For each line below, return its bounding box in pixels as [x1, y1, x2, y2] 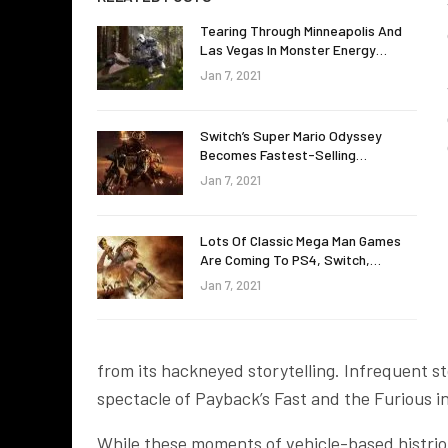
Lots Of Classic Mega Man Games [200, 231, 401, 249]
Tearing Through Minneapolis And [200, 22, 402, 40]
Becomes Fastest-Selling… [200, 145, 367, 163]
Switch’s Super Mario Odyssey [200, 126, 382, 144]
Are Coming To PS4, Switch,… [200, 250, 381, 268]
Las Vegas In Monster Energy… [200, 41, 387, 59]
